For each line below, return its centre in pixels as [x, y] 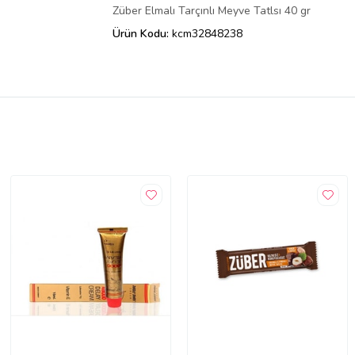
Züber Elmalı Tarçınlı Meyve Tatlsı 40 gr [212, 10]
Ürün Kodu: [142, 33]
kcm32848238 [207, 33]
